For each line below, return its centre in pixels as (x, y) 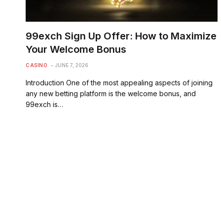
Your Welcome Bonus (76, 49)
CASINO (37, 65)
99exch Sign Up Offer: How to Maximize (121, 36)
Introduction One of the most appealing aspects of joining (119, 82)
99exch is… (44, 104)
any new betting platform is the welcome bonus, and (111, 93)
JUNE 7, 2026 (72, 65)
